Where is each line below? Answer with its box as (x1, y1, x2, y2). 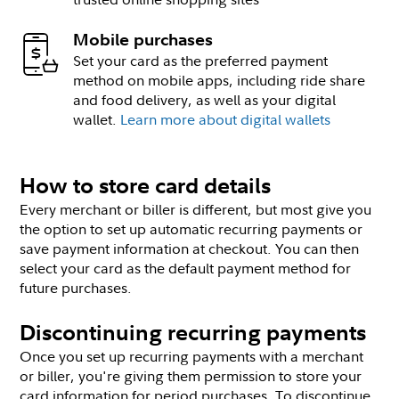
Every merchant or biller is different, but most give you (20, 199, 372, 219)
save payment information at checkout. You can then (20, 239, 360, 258)
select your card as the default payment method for (20, 258, 352, 278)
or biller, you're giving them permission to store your (20, 366, 362, 386)
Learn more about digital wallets (120, 110, 331, 129)
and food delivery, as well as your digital (73, 90, 337, 110)
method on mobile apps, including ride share (73, 70, 366, 90)
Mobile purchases (73, 28, 214, 50)
